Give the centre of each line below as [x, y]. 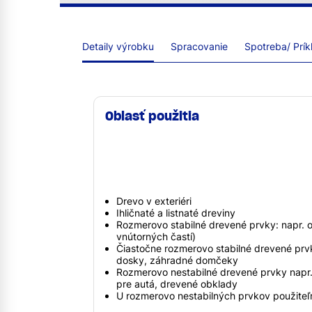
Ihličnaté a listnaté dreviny [176, 212]
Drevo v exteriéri [154, 201]
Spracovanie [199, 46]
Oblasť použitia [152, 116]
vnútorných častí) [156, 236]
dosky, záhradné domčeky [177, 260]
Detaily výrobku [118, 46]
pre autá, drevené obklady [177, 283]
